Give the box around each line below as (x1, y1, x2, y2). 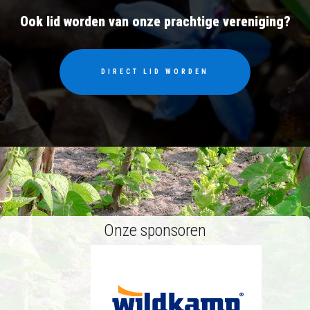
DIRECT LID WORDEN (101, 67, 209, 75)
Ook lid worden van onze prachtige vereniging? (19, 12, 291, 30)
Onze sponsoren (104, 221, 206, 240)
